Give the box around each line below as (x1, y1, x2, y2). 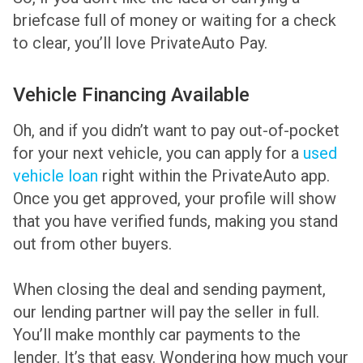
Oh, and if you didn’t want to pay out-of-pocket (13, 121, 340, 141)
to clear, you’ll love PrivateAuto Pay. (13, 33, 267, 53)
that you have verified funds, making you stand (13, 211, 338, 232)
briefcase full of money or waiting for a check (13, 11, 336, 31)
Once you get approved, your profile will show (13, 189, 336, 209)
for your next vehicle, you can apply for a (13, 143, 303, 164)
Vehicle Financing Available (13, 83, 250, 107)
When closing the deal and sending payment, (13, 280, 326, 300)
